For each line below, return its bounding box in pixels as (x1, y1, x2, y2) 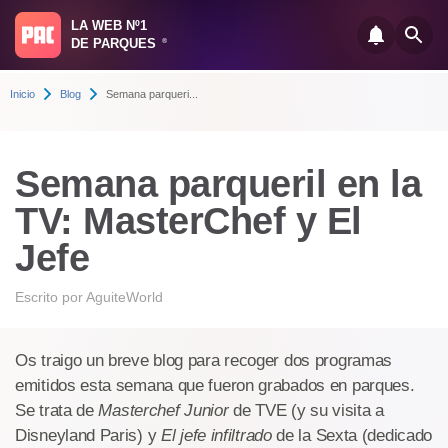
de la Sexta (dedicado (271, 426, 433, 445)
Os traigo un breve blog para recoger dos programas (15, 351, 393, 370)
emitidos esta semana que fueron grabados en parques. (15, 376, 415, 395)
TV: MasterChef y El (15, 200, 362, 242)
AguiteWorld (86, 289, 163, 305)
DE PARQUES (71, 36, 160, 51)
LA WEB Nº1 (71, 18, 147, 33)
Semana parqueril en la (15, 163, 421, 205)
